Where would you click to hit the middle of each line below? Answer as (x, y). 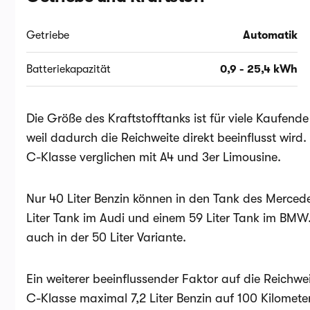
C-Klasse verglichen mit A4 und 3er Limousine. (154, 157)
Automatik (271, 35)
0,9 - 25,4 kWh (259, 69)
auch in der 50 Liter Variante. (106, 237)
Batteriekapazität (69, 69)
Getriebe (48, 35)
